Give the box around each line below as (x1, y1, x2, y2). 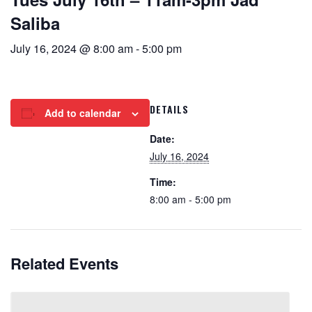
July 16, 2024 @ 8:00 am (10, 40, 133, 56)
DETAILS (150, 102, 189, 116)
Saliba (10, 11, 60, 35)
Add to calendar (45, 106, 120, 120)
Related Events (10, 251, 118, 274)
